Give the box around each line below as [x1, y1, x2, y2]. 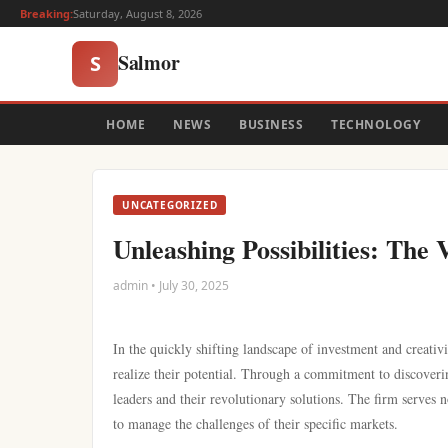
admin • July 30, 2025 [113, 277, 229, 294]
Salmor [118, 47, 180, 77]
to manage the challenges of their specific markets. [113, 414, 398, 433]
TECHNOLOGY [331, 116, 420, 133]
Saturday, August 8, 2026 [73, 6, 202, 21]
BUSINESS [239, 116, 303, 133]
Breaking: [20, 6, 73, 21]
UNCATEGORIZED [122, 198, 218, 212]
